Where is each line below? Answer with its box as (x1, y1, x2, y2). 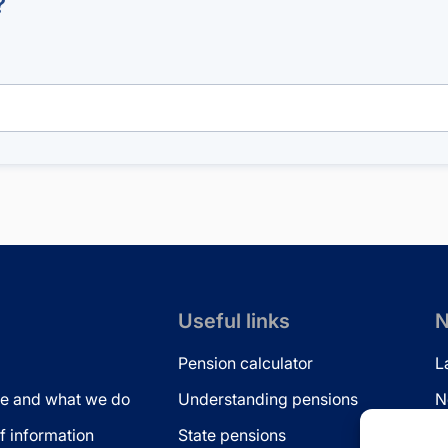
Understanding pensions (178, 389, 358, 409)
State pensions (178, 425, 286, 445)
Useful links (178, 309, 290, 333)
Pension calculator (178, 353, 313, 373)
